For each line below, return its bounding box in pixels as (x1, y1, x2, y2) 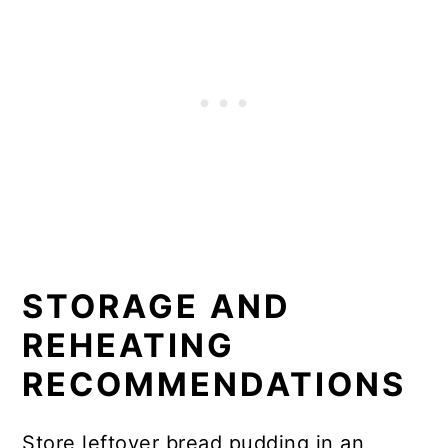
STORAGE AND (22, 287, 292, 327)
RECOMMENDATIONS (22, 365, 407, 405)
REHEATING (22, 326, 236, 366)
